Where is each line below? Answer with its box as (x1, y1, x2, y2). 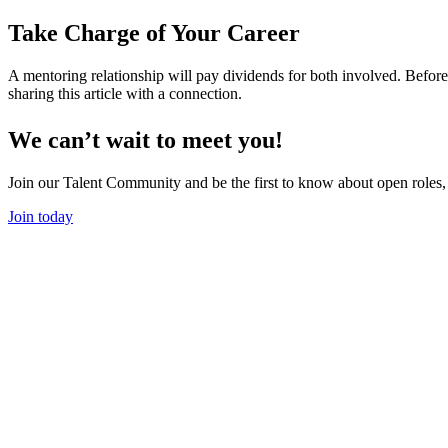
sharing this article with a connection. (8, 85, 242, 103)
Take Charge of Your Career (8, 20, 300, 47)
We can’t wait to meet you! (8, 127, 283, 154)
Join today (8, 208, 73, 226)
